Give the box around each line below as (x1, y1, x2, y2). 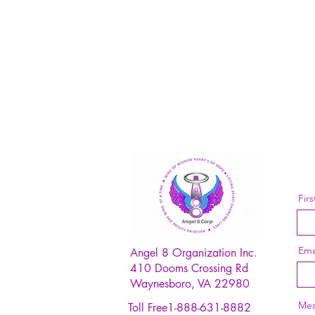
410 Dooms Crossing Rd (130, 261, 248, 276)
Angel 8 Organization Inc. (130, 245, 257, 260)
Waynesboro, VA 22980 (130, 276, 250, 291)
